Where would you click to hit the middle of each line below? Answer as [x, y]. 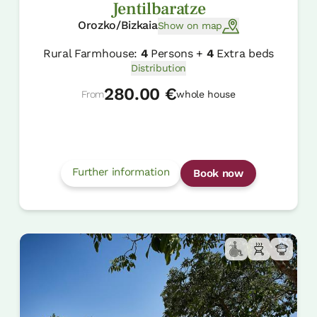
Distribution [158, 68]
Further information [121, 172]
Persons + [177, 53]
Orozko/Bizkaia [117, 25]
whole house [206, 94]
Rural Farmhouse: [92, 53]
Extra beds [243, 53]
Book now [218, 174]
